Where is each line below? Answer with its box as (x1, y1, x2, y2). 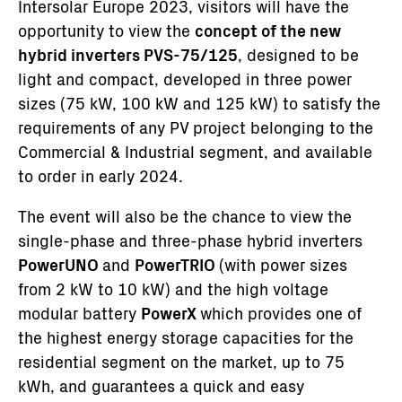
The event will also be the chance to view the (18, 205, 352, 227)
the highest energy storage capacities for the (18, 326, 354, 348)
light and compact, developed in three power (18, 67, 352, 90)
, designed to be (238, 43, 359, 66)
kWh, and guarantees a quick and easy (18, 374, 304, 397)
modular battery (18, 301, 141, 324)
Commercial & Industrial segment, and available (18, 140, 372, 162)
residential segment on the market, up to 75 (18, 350, 345, 372)
